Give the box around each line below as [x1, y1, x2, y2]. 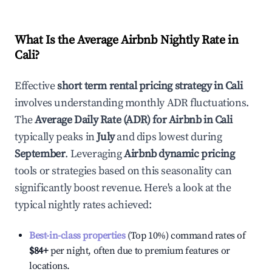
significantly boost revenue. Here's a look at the [15, 181, 231, 195]
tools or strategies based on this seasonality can [15, 164, 232, 178]
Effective [15, 79, 57, 93]
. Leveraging [65, 147, 122, 161]
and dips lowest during [114, 130, 222, 144]
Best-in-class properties [29, 229, 126, 242]
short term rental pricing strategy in [57, 79, 225, 93]
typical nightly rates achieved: [15, 198, 152, 212]
